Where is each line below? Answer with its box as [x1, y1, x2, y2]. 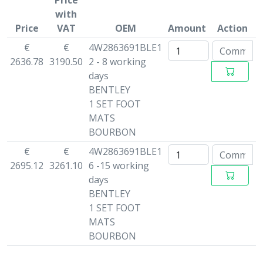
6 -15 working [88, 159, 149, 172]
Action [217, 22, 248, 35]
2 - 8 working [88, 55, 146, 68]
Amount [168, 22, 206, 35]
